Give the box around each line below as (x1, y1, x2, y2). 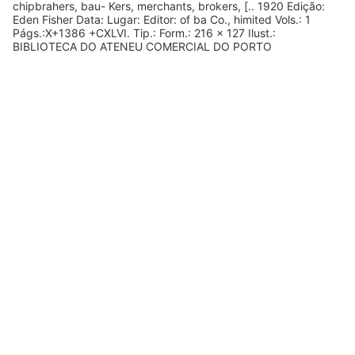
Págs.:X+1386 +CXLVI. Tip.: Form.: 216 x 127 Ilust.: (13, 26, 276, 40)
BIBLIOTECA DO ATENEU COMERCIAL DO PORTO (13, 40, 272, 54)
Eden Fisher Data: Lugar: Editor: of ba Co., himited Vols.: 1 (13, 13, 311, 27)
